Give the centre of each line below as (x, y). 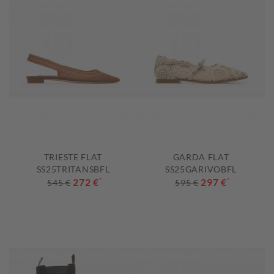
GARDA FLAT (201, 157)
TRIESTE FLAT (73, 157)
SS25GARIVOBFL (201, 169)
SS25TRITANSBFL (73, 169)
